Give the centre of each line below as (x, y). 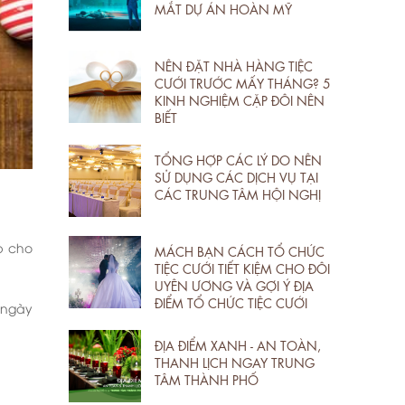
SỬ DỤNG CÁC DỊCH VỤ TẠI (236, 176)
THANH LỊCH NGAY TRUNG (235, 361)
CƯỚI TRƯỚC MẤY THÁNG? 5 (243, 82)
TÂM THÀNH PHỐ (207, 378)
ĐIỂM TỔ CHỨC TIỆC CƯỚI (231, 301)
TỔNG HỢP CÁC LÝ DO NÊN (238, 159)
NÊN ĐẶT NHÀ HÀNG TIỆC (234, 65)
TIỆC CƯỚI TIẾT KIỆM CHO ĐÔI (242, 267)
